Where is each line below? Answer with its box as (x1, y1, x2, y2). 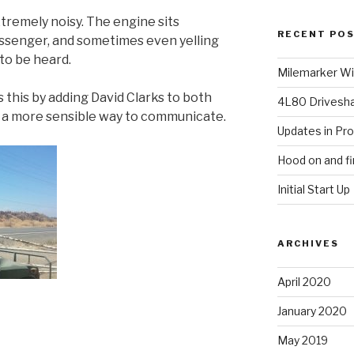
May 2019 (277, 333, 328, 347)
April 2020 (277, 274, 331, 288)
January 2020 (277, 303, 347, 318)
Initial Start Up (277, 182, 350, 196)
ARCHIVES (277, 237, 339, 249)
